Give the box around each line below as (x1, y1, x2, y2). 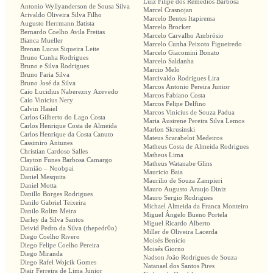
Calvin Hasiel (20, 105, 57, 113)
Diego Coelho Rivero (20, 233, 80, 241)
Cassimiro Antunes (20, 139, 73, 147)
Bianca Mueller (20, 37, 63, 44)
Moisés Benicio (143, 236, 186, 244)
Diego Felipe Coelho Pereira (20, 241, 99, 249)
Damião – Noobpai (20, 165, 74, 172)
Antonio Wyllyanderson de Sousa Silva (20, 2, 130, 10)
